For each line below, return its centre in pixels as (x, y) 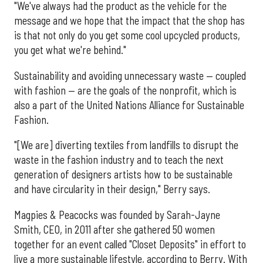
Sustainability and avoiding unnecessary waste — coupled (130, 75)
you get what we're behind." (70, 50)
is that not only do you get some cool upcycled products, (127, 36)
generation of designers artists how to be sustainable (123, 175)
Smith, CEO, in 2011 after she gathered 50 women (114, 229)
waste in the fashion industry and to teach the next (119, 160)
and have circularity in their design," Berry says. (112, 189)
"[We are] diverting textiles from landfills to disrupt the (126, 145)
